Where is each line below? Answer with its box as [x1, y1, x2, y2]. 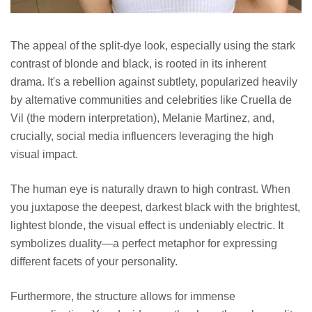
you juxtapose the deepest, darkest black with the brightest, [10, 201, 300, 214]
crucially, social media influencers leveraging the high [10, 130, 274, 143]
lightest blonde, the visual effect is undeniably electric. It [10, 219, 283, 232]
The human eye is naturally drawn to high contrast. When [10, 183, 290, 196]
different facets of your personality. [10, 256, 178, 268]
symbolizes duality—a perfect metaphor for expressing [10, 237, 277, 250]
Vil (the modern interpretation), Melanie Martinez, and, [10, 112, 274, 125]
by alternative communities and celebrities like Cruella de [10, 94, 292, 107]
